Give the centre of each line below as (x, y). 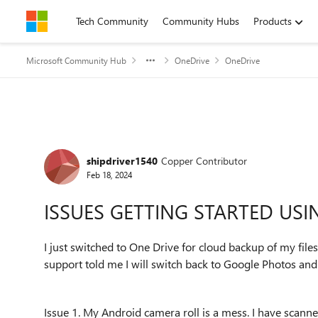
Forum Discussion (114, 144)
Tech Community (112, 21)
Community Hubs (201, 21)
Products (273, 21)
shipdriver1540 (122, 160)
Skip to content (73, 21)
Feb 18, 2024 (109, 174)
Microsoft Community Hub (76, 60)
